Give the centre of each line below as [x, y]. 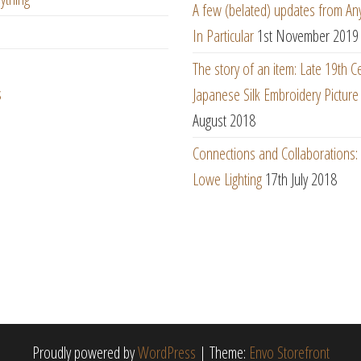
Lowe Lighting [227, 179]
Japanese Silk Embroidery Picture [276, 95]
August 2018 [224, 120]
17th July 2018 [301, 179]
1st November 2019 [308, 36]
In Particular [223, 36]
